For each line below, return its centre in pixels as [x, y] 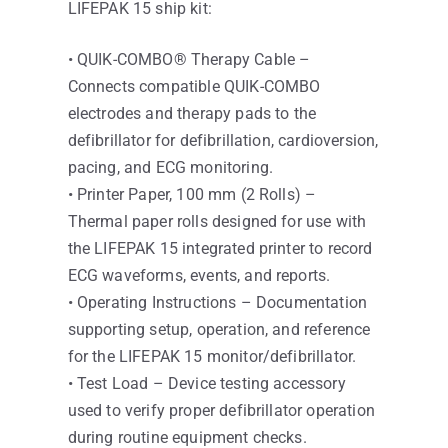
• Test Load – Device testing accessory [206, 384]
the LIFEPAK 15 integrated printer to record [220, 249]
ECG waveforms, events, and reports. [199, 276]
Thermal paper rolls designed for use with [217, 222]
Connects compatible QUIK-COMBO [194, 87]
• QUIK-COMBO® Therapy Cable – [189, 60]
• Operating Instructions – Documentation [217, 303]
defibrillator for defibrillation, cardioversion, [223, 141]
